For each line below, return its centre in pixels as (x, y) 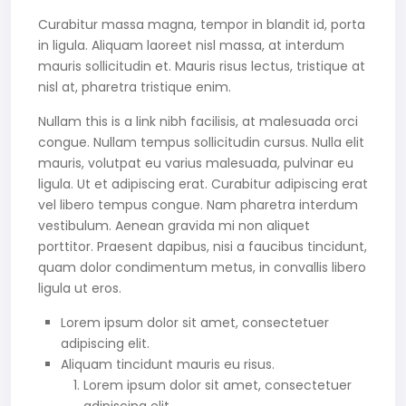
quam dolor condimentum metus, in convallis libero (202, 267)
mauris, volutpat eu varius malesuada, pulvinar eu (196, 163)
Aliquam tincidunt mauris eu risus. (168, 364)
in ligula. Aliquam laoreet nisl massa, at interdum (191, 45)
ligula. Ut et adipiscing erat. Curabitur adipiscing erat (203, 184)
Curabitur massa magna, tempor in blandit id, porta (202, 24)
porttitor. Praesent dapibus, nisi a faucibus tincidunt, (203, 246)
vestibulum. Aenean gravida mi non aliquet (174, 226)
